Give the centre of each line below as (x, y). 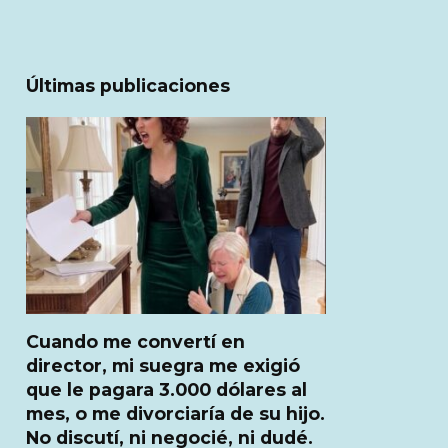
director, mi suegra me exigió (163, 365)
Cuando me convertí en (135, 341)
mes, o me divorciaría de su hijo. (175, 413)
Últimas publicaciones (128, 85)
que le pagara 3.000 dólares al (166, 389)
